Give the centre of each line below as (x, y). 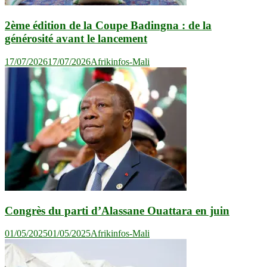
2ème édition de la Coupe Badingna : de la (108, 26)
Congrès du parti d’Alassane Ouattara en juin (117, 210)
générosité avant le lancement (76, 39)
